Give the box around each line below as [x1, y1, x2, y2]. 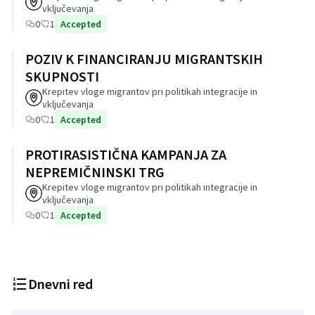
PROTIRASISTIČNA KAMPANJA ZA [25, 146, 226, 163]
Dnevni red [28, 275, 93, 292]
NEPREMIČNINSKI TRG [25, 163, 165, 181]
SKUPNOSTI [25, 67, 99, 85]
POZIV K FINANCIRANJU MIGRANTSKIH [25, 50, 263, 67]
